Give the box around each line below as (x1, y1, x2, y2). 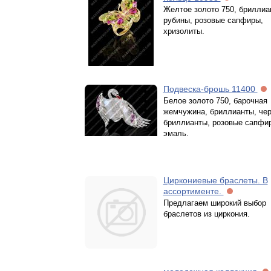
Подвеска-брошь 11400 (163, 84, 258, 94)
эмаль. (163, 129, 189, 138)
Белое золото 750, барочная (163, 96, 267, 105)
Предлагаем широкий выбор (163, 198, 266, 207)
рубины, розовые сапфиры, (163, 16, 263, 25)
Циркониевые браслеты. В (163, 175, 268, 185)
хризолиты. (163, 27, 204, 36)
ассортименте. (163, 186, 224, 196)
